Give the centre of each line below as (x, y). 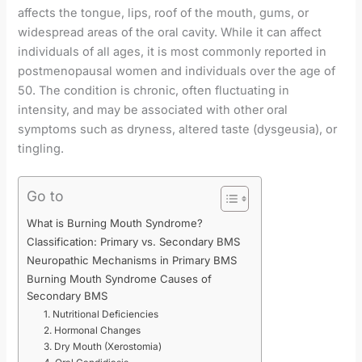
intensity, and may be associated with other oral (153, 110)
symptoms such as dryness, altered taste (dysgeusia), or (178, 130)
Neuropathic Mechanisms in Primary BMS (132, 261)
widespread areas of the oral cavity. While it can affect (170, 33)
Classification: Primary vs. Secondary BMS (134, 242)
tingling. (41, 149)
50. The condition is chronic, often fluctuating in (154, 91)
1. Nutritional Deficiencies (101, 315)
